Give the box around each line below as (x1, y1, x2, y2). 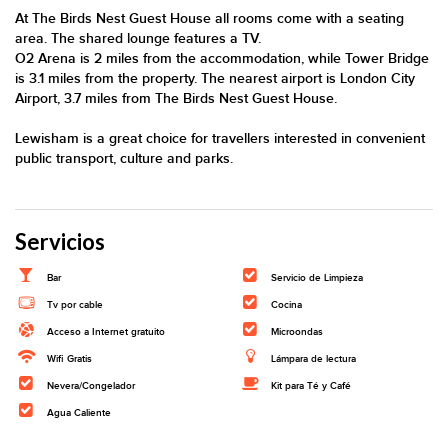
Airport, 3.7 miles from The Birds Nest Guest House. (15, 90, 337, 107)
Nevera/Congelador (47, 380, 136, 392)
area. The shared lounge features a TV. (15, 30, 261, 47)
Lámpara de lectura (271, 353, 357, 365)
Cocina (271, 299, 303, 311)
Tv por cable (47, 299, 104, 311)
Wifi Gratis (47, 353, 93, 365)
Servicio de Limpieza (271, 272, 364, 284)
